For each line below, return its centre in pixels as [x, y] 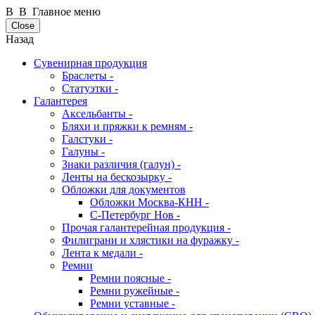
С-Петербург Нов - [135, 215]
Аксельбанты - [97, 114]
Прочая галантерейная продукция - [146, 227]
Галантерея [60, 101]
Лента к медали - [102, 253]
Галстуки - [87, 139]
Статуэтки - [90, 88]
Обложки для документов [124, 189]
